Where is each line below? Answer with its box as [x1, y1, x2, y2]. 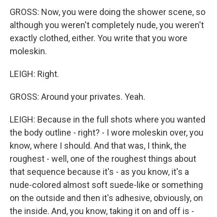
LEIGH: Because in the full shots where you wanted [10, 114, 205, 124]
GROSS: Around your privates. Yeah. [10, 92, 145, 102]
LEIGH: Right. [10, 69, 59, 79]
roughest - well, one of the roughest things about [10, 154, 196, 164]
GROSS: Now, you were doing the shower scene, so [10, 7, 205, 17]
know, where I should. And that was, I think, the [10, 140, 186, 151]
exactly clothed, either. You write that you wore [10, 33, 187, 43]
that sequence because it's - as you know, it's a [10, 167, 189, 177]
